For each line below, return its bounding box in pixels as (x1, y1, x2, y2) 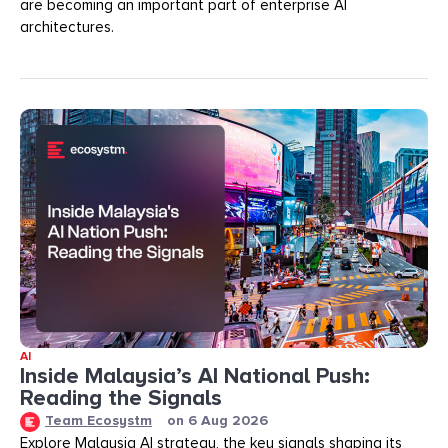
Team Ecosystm (45, 411, 152, 429)
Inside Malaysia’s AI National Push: (20, 362, 370, 390)
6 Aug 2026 (188, 412, 268, 430)
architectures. (20, 17, 114, 36)
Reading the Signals (20, 384, 222, 412)
